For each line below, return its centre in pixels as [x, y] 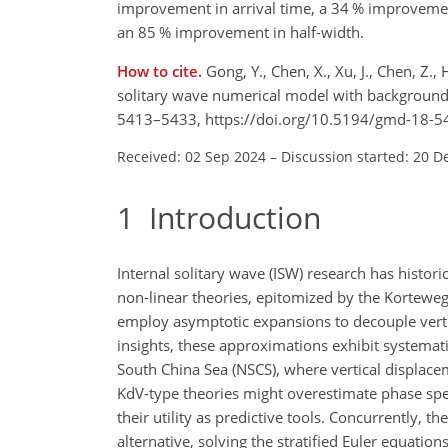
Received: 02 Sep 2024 [191, 156]
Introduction [227, 217]
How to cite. [161, 70]
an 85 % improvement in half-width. [240, 31]
